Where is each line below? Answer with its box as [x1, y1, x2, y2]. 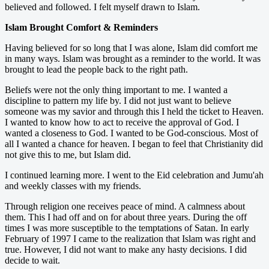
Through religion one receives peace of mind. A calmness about [5, 201, 245, 211]
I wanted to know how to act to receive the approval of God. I [5, 116, 239, 127]
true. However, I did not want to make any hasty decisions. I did [5, 244, 247, 255]
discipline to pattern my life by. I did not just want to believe [5, 95, 231, 106]
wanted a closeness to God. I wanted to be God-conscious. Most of [5, 127, 258, 138]
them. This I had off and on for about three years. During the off [5, 211, 247, 222]
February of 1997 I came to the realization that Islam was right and [5, 233, 256, 244]
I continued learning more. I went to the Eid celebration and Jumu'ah [5, 169, 264, 180]
